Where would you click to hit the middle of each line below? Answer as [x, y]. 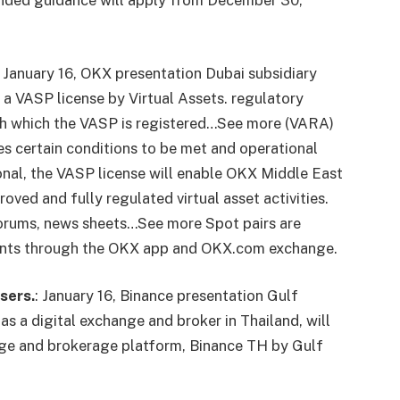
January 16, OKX [58, 73]
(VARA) [308, 123]
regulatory [268, 98]
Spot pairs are [252, 223]
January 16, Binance [108, 296]
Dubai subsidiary [262, 73]
